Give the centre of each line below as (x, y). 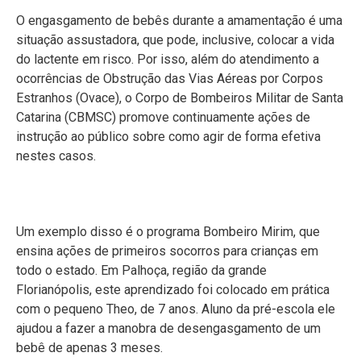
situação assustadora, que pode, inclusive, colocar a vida (175, 39)
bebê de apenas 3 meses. (89, 348)
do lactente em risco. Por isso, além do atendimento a (168, 59)
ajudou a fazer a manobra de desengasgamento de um (168, 329)
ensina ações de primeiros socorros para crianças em (167, 251)
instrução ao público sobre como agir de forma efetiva (168, 136)
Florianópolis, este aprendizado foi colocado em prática (173, 290)
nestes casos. (56, 156)
